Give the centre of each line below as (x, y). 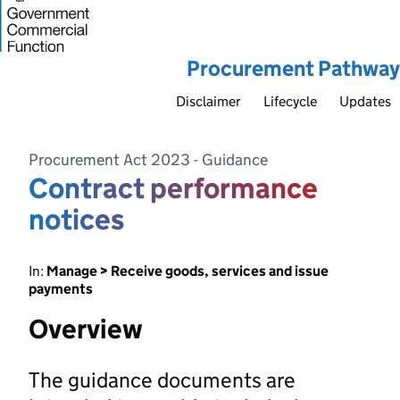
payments (61, 288)
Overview (86, 329)
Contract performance (173, 188)
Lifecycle (290, 101)
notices (76, 219)
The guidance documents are (162, 379)
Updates (365, 101)
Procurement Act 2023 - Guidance (148, 159)
